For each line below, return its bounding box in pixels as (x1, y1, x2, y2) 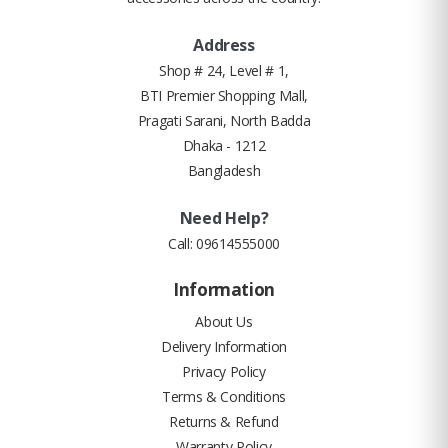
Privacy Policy (182, 361, 266, 381)
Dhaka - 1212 (182, 135, 266, 155)
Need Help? (179, 206, 269, 229)
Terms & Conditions (162, 386, 286, 406)
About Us (195, 311, 253, 331)
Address (193, 33, 255, 56)
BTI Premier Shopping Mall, (140, 85, 308, 105)
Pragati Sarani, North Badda (137, 110, 311, 130)
